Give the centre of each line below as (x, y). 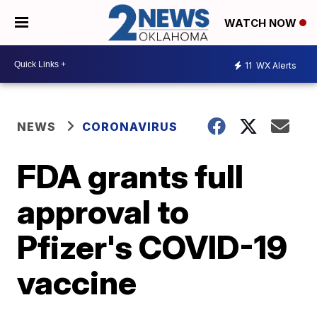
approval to (103, 212)
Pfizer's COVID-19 (152, 247)
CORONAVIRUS (130, 127)
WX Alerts (275, 65)
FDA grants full (131, 177)
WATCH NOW (262, 23)
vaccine (77, 283)
